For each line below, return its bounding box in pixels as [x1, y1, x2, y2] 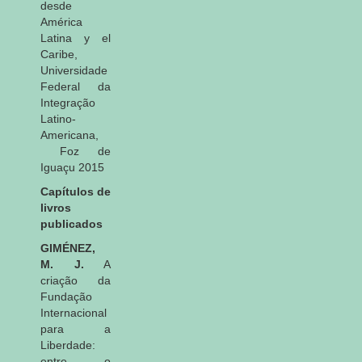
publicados [40, 217, 103, 230]
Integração [40, 95, 95, 109]
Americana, [40, 128, 99, 141]
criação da [40, 273, 111, 287]
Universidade [40, 63, 107, 77]
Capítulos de [40, 184, 111, 198]
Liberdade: [40, 338, 95, 351]
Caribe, [40, 47, 78, 61]
